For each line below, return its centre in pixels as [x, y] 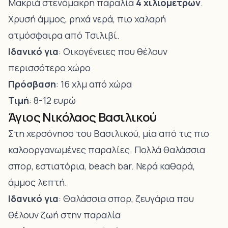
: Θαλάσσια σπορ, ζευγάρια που [126, 198]
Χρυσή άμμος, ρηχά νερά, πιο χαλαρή [87, 19]
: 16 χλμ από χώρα [94, 84]
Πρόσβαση [32, 84]
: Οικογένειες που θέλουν [113, 51]
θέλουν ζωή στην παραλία [64, 215]
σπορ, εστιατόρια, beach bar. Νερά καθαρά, [102, 166]
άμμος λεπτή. [38, 182]
